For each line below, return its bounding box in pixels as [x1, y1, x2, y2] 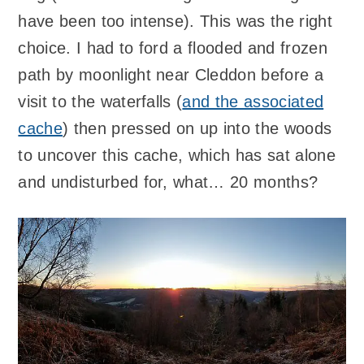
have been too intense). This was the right [18, 11, 332, 30]
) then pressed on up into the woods [63, 119, 332, 137]
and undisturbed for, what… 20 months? [18, 172, 318, 191]
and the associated [182, 92, 324, 110]
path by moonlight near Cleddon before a [18, 65, 323, 84]
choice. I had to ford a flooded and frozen [18, 38, 327, 57]
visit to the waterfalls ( [18, 92, 183, 110]
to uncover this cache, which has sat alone [18, 145, 336, 164]
